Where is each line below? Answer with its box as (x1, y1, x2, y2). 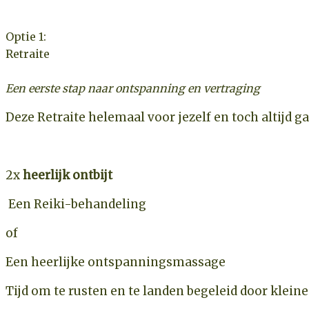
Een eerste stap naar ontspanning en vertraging (6, 81, 260, 95)
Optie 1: (6, 29, 46, 43)
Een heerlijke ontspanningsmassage (6, 254, 226, 270)
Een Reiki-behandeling (6, 196, 146, 212)
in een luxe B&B (112, 138, 208, 154)
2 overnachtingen (6, 138, 112, 154)
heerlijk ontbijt (23, 167, 112, 183)
